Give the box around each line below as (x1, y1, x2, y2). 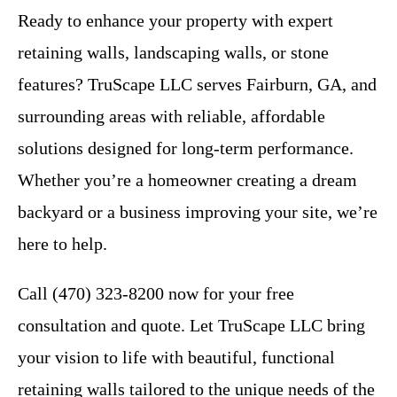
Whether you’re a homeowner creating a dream (18, 170, 357, 191)
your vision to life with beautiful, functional (18, 347, 335, 368)
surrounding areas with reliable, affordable (18, 106, 325, 127)
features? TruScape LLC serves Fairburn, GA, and (18, 74, 377, 95)
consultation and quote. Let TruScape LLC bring (18, 315, 365, 336)
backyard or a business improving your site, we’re (18, 202, 378, 222)
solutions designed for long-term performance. (18, 138, 354, 159)
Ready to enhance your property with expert (18, 11, 333, 31)
